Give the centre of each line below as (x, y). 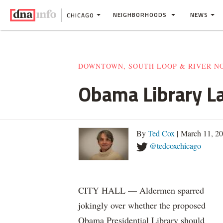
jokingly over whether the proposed (142, 205)
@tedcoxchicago (175, 146)
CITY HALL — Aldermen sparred (141, 190)
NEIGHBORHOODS (141, 15)
